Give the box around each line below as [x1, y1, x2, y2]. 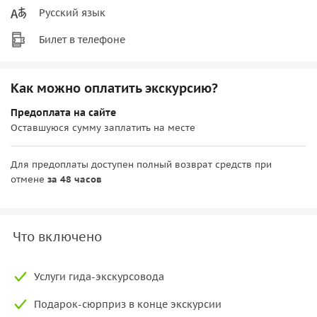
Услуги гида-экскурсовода [34, 270, 164, 283]
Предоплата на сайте [11, 105, 116, 119]
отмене [11, 173, 47, 185]
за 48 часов [47, 173, 102, 185]
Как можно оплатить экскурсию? [11, 79, 218, 96]
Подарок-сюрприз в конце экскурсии [34, 297, 221, 311]
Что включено [13, 228, 102, 245]
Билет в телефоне [39, 33, 125, 46]
